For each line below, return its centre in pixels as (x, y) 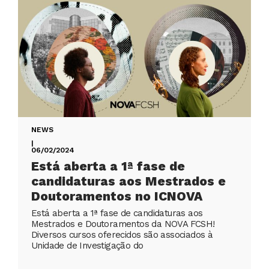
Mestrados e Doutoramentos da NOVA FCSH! (123, 224)
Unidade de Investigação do (87, 246)
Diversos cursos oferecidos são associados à (122, 235)
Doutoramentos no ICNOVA (117, 196)
